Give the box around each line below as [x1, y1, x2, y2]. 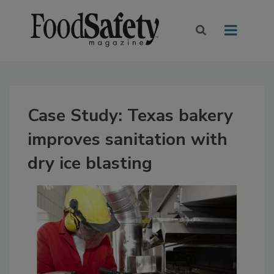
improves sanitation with [28, 128, 228, 152]
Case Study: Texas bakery [28, 104, 233, 128]
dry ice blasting [28, 152, 152, 176]
